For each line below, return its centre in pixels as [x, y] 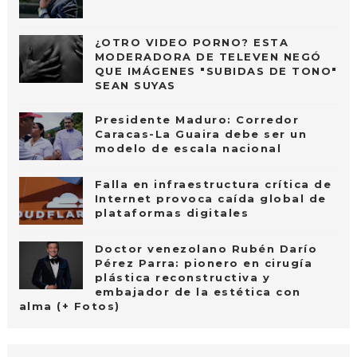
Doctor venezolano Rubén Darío [206, 248]
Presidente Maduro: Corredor [197, 119]
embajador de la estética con [198, 291]
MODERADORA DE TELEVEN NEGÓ [208, 56]
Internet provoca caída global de [210, 198]
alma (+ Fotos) [69, 306]
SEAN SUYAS [135, 85]
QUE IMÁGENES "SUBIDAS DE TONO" [216, 71]
